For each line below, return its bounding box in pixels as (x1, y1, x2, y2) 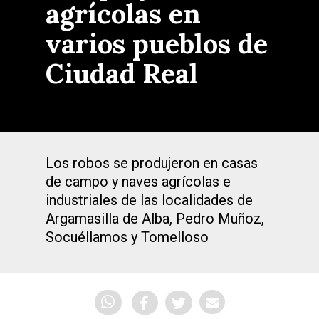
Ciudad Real (46, 56, 198, 90)
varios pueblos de (46, 26, 268, 61)
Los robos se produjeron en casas (46, 155, 258, 172)
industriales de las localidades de (46, 192, 253, 209)
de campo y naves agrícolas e (46, 173, 231, 190)
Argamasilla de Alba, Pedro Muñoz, (46, 210, 264, 227)
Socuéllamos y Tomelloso (46, 229, 209, 246)
